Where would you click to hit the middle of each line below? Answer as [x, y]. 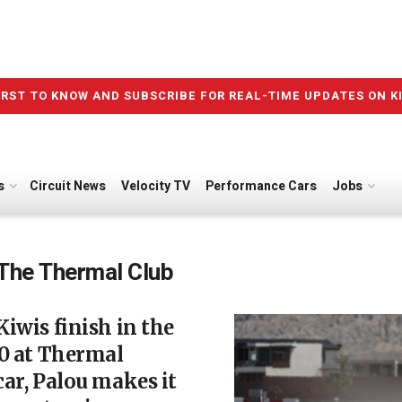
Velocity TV [155, 186]
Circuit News [68, 186]
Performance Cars [261, 186]
